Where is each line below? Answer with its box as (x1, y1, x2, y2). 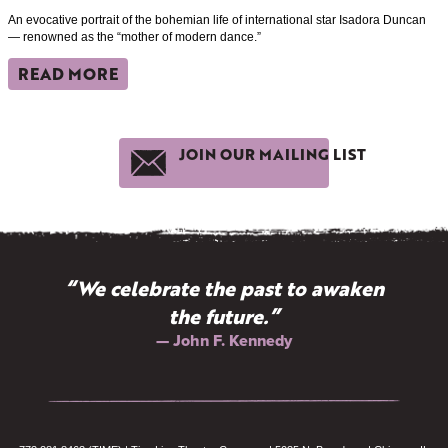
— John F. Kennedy (156, 329, 292, 353)
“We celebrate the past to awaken (64, 273, 384, 304)
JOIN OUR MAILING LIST (179, 142, 366, 165)
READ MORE (18, 62, 118, 86)
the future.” (169, 301, 279, 332)
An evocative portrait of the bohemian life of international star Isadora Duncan (8, 13, 426, 28)
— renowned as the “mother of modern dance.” (8, 30, 261, 45)
